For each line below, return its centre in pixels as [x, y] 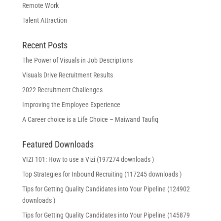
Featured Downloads [58, 145]
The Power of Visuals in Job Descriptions [77, 60]
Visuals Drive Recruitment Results [67, 75]
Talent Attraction [44, 20]
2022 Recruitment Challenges [62, 90]
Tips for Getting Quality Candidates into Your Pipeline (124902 [106, 189]
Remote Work [40, 6]
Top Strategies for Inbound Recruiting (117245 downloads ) [102, 174]
